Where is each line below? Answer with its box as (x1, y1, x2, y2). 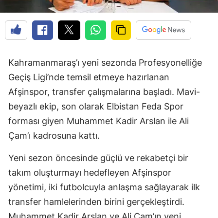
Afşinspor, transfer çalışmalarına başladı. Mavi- (8, 87, 200, 97)
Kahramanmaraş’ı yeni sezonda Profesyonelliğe (8, 57, 202, 68)
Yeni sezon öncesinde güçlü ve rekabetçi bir (8, 153, 188, 163)
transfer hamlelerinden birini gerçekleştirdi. (8, 197, 184, 207)
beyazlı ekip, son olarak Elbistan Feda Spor (8, 101, 183, 112)
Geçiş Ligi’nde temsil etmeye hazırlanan (8, 72, 169, 83)
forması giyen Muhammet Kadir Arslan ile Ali (8, 116, 189, 127)
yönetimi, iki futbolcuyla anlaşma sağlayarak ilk (8, 182, 200, 193)
